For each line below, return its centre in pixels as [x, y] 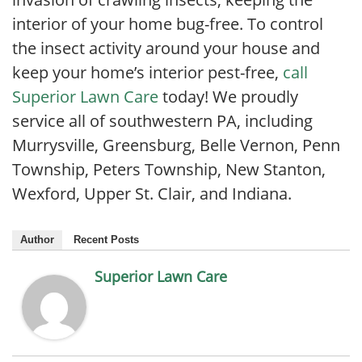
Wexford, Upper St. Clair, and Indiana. [152, 194]
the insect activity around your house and [166, 48]
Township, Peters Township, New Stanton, [169, 170]
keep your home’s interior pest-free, [147, 73]
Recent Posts [106, 240]
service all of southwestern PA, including [162, 121]
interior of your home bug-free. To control [168, 24]
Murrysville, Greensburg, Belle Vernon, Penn [176, 145]
